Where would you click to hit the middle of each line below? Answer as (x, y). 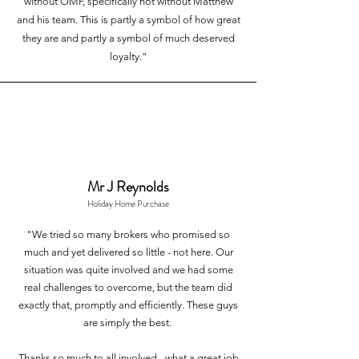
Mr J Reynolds (128, 187)
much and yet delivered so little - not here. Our (128, 252)
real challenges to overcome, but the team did (128, 287)
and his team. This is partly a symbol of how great (128, 20)
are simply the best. (128, 323)
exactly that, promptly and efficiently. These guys (128, 305)
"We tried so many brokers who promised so (128, 234)
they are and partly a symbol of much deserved (128, 38)
